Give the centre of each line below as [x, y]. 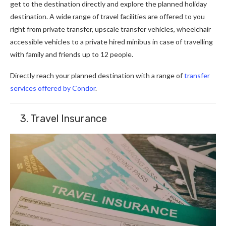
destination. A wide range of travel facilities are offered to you [107, 17]
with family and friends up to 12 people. [72, 54]
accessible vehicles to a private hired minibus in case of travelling [111, 42]
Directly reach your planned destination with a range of [97, 76]
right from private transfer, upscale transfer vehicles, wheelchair [110, 29]
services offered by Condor [53, 88]
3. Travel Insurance [60, 119]
